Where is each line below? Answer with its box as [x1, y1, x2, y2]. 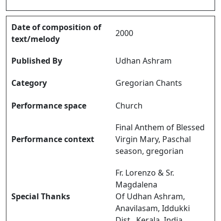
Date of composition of [11, 22, 101, 33]
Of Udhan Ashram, [115, 191, 185, 202]
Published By [11, 55, 62, 66]
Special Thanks [11, 191, 70, 202]
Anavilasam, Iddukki [115, 203, 190, 214]
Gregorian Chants [115, 77, 182, 88]
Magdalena [115, 179, 157, 190]
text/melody [11, 34, 60, 44]
